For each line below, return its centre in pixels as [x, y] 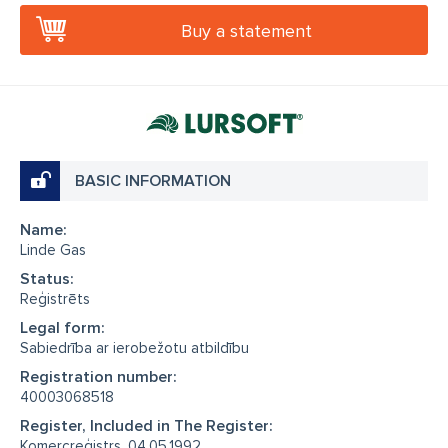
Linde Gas [53, 250]
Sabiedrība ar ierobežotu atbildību [134, 348]
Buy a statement [246, 31]
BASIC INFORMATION [153, 181]
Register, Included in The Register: [146, 426]
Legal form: [62, 328]
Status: [47, 279]
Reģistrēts [55, 299]
